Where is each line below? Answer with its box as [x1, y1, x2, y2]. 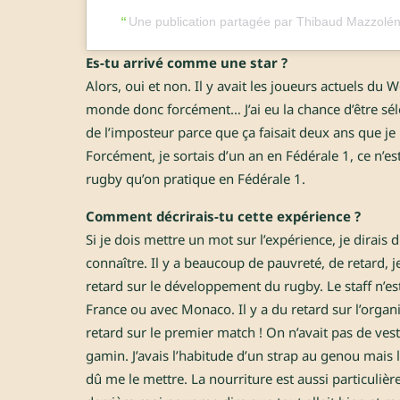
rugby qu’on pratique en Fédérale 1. [86, 170, 305, 188]
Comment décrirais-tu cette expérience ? [86, 207, 361, 226]
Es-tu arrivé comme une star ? [86, 54, 287, 72]
